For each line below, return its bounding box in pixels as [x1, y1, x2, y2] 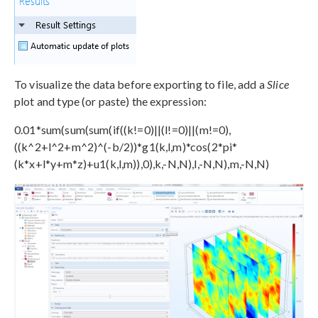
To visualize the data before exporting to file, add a [14, 77, 268, 92]
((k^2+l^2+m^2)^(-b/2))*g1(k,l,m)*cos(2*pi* [14, 140, 238, 154]
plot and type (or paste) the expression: [14, 94, 207, 109]
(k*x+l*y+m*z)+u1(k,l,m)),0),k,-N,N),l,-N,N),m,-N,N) [14, 157, 270, 171]
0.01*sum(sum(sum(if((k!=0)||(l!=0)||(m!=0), [14, 123, 231, 137]
